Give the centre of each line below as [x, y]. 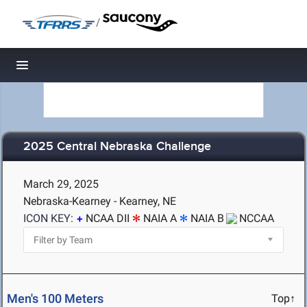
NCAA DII [108, 218]
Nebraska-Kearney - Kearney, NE [100, 201]
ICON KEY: [48, 218]
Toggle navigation [69, 69]
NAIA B [207, 218]
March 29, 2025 [61, 184]
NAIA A [160, 218]
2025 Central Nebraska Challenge [117, 147]
